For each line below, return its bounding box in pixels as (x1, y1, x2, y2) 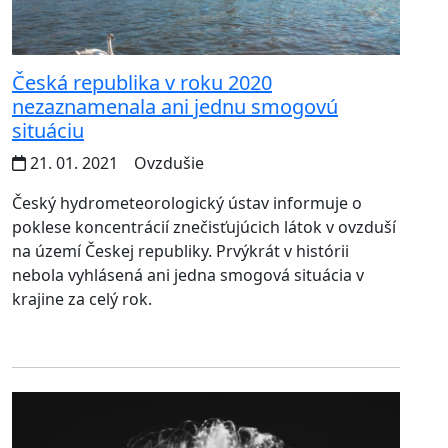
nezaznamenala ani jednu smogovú (12, 92, 338, 120)
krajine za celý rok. (12, 287, 152, 310)
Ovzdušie (130, 151, 204, 174)
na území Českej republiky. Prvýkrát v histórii (12, 239, 349, 262)
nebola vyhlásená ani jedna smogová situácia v (12, 263, 364, 286)
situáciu (12, 116, 84, 144)
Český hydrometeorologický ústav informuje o (12, 191, 362, 214)
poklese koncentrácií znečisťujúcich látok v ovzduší (12, 215, 396, 238)
